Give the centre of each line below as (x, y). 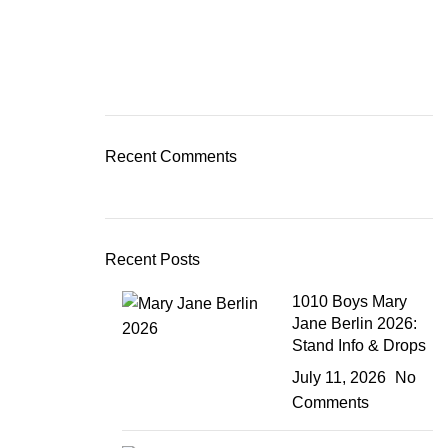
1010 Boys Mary (350, 302)
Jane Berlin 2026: (355, 324)
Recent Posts (152, 260)
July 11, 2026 (339, 378)
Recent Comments (170, 157)
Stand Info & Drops (359, 346)
